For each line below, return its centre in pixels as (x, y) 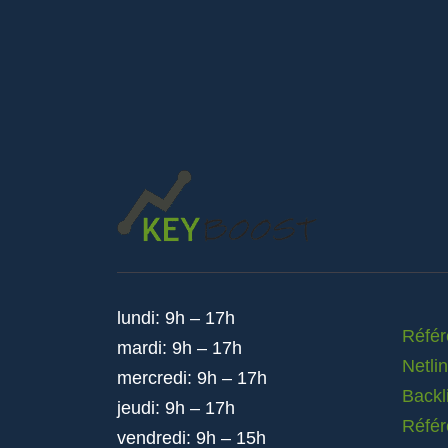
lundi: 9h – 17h (176, 318)
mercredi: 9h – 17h (192, 378)
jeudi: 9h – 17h (176, 408)
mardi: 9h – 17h (179, 348)
